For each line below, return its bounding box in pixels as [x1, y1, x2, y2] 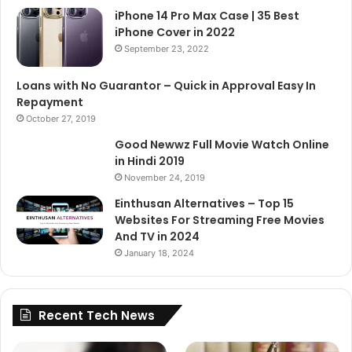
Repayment [16, 93, 83, 110]
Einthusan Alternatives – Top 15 [115, 195, 294, 211]
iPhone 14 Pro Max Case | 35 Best [115, 7, 299, 24]
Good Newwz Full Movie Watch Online [115, 136, 329, 152]
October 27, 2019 [26, 112, 96, 124]
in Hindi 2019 [115, 152, 185, 169]
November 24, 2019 [124, 171, 205, 183]
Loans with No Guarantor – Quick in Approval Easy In [16, 77, 316, 93]
